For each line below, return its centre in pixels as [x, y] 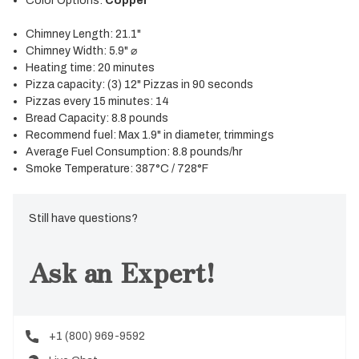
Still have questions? [83, 218]
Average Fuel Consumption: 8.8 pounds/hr [134, 151]
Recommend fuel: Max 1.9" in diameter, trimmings [150, 135]
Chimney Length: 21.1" [84, 34]
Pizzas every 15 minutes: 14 [98, 101]
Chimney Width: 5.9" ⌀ [82, 50]
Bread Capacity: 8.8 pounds [97, 118]
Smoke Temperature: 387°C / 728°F [117, 168]
